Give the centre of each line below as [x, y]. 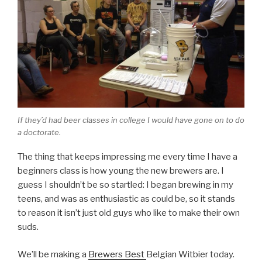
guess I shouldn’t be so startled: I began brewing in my [125, 185]
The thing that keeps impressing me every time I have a [127, 157]
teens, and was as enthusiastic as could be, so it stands [126, 199]
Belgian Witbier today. [190, 254]
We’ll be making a [53, 254]
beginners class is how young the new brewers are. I [121, 171]
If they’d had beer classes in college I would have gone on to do [131, 120]
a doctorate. [39, 132]
